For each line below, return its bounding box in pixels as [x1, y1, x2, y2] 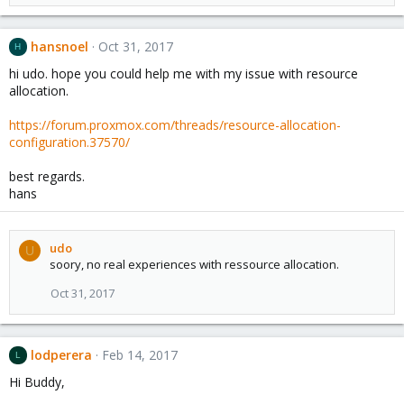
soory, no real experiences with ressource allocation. [50, 256, 339, 273]
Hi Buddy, [9, 372, 65, 390]
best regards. [9, 168, 85, 186]
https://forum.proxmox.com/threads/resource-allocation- [9, 116, 341, 134]
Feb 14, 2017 [101, 346, 178, 364]
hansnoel [30, 38, 88, 56]
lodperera [30, 346, 92, 364]
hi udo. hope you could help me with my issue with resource [9, 65, 358, 83]
